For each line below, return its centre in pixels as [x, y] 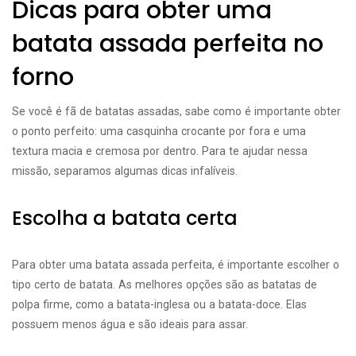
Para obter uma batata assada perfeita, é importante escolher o [176, 265]
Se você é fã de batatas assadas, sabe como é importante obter [176, 111]
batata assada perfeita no [168, 44]
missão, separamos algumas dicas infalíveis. [125, 171]
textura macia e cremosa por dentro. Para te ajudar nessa [160, 151]
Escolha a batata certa [125, 218]
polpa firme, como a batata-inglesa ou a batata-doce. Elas [159, 304]
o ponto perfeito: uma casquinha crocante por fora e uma [159, 131]
